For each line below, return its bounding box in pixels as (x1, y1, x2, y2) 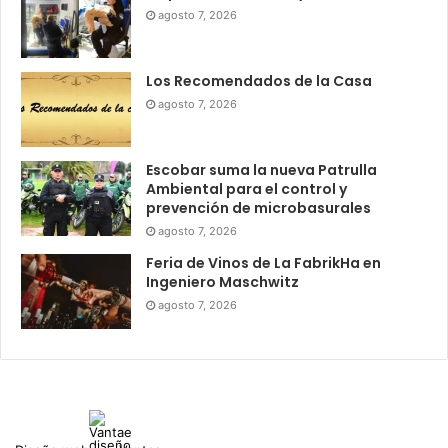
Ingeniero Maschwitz (146, 271, 299, 292)
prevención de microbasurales (146, 197, 371, 218)
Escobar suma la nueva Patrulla (146, 159, 377, 180)
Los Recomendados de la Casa (146, 70, 372, 91)
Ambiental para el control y (146, 178, 347, 199)
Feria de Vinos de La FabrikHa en (146, 252, 381, 273)
